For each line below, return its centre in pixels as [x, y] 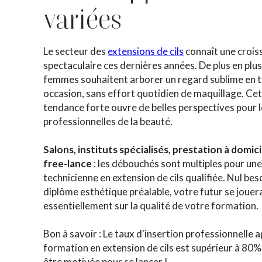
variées [83, 19]
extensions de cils [146, 51]
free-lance [68, 163]
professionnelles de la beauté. [108, 121]
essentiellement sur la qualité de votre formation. [151, 206]
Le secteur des [76, 51]
